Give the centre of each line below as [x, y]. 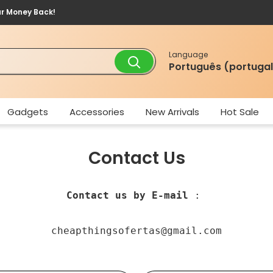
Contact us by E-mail [127, 195]
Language [189, 54]
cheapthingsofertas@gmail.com [136, 231]
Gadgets [27, 112]
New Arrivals [172, 112]
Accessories [97, 112]
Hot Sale [239, 112]
